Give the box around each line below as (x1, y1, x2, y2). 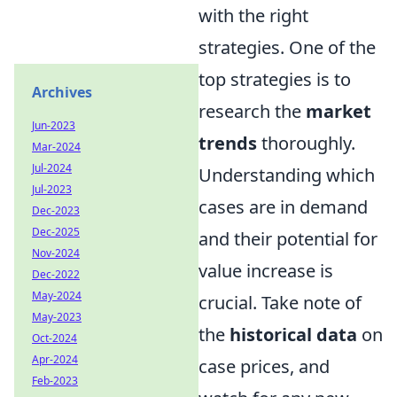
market (306, 99, 371, 123)
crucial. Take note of (198, 291, 362, 315)
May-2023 (32, 309, 82, 324)
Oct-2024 (32, 331, 77, 346)
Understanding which (198, 163, 375, 187)
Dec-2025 (32, 224, 80, 239)
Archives (32, 82, 92, 102)
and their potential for (198, 227, 378, 251)
